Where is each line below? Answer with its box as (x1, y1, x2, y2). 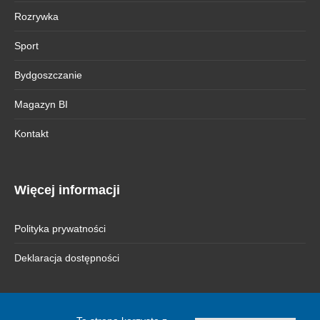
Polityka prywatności (14, 222, 106, 234)
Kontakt (14, 127, 49, 139)
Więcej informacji (14, 182, 120, 197)
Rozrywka (14, 10, 59, 22)
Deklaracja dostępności (14, 251, 119, 264)
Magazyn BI (14, 98, 68, 110)
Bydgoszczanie (14, 69, 82, 81)
